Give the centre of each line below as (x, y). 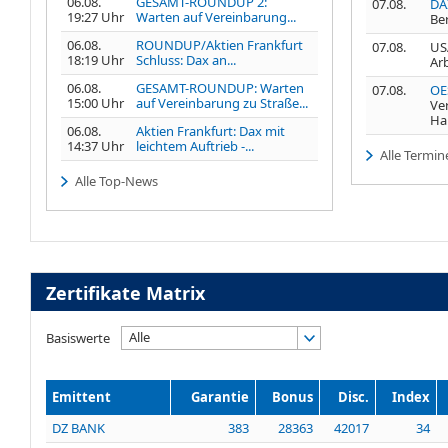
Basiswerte (78, 337)
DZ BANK (78, 427)
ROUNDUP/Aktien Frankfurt (219, 44)
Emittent (81, 396)
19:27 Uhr (95, 16)
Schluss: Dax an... (186, 59)
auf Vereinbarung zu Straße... (222, 102)
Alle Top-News (116, 180)
